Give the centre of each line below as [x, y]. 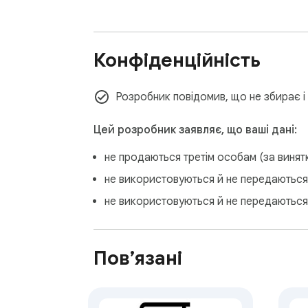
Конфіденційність [177, 60]
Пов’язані [138, 258]
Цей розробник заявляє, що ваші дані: [195, 130]
